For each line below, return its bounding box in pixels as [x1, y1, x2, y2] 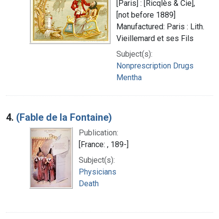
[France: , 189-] [79, 139, 129, 149]
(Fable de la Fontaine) [16, 111, 112, 123]
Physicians [79, 167, 116, 176]
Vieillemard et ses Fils [116, 33, 194, 43]
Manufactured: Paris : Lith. [116, 22, 204, 31]
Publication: [79, 128, 118, 137]
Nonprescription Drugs [116, 61, 194, 70]
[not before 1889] [116, 10, 175, 20]
